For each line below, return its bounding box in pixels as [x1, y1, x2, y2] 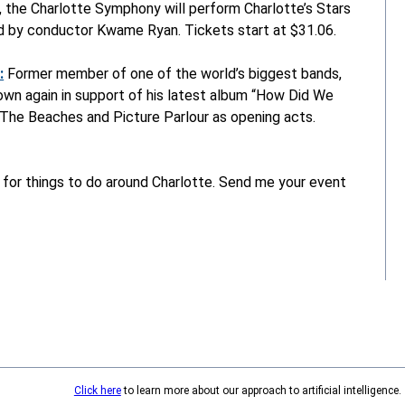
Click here [73, 383, 121, 397]
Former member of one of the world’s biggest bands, [4, 64, 343, 82]
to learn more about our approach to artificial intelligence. [120, 383, 401, 397]
